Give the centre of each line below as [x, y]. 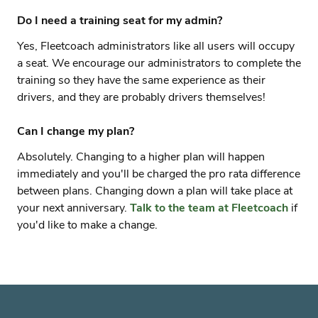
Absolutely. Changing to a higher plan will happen [141, 157]
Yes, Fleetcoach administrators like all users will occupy [156, 46]
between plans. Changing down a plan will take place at [155, 191]
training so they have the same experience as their [141, 80]
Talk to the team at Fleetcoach [209, 208]
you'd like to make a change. [87, 225]
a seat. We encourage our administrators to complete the [159, 63]
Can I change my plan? [76, 131]
